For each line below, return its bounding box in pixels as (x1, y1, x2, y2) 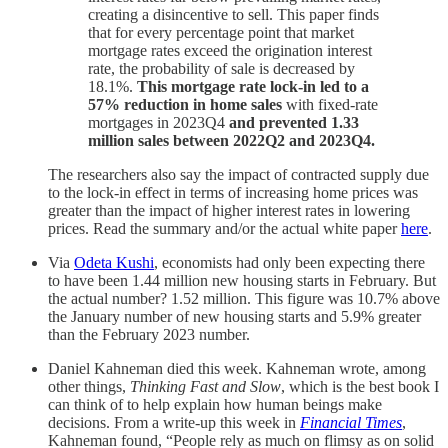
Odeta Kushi (74, 254, 154, 272)
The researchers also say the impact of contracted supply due (48, 166, 429, 184)
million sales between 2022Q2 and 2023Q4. (88, 132, 375, 150)
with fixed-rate (282, 96, 378, 114)
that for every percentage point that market (88, 24, 354, 42)
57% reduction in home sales (88, 96, 282, 114)
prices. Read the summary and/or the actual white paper (48, 220, 401, 238)
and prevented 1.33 (229, 114, 359, 132)
